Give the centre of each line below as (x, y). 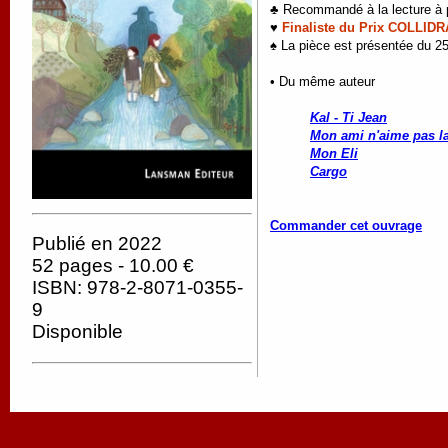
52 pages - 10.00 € (113, 266)
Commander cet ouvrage (346, 225)
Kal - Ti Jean (348, 117)
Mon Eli (334, 153)
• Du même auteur (322, 81)
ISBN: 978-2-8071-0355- (137, 288)
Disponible (77, 332)
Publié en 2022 (97, 244)
